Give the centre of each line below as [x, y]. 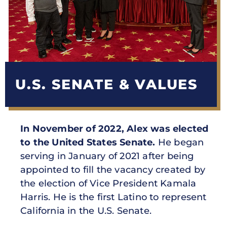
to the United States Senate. [88, 143]
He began [181, 143]
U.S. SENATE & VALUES [106, 85]
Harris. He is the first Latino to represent [113, 197]
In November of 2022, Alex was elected [115, 129]
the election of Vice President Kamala [108, 184]
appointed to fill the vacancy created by [113, 170]
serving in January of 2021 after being [107, 156]
